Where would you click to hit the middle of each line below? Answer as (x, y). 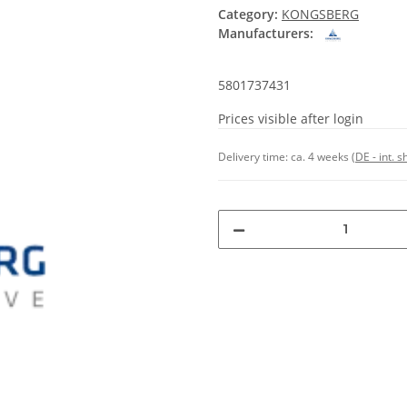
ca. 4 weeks (321, 156)
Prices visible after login (291, 118)
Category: (250, 15)
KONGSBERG (320, 15)
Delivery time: (254, 156)
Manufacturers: (266, 34)
